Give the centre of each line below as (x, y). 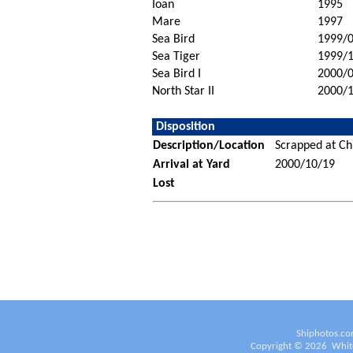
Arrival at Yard (191, 164)
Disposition (185, 126)
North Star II (183, 91)
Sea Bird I (176, 74)
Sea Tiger (176, 56)
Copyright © (277, 346)
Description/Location (208, 145)
